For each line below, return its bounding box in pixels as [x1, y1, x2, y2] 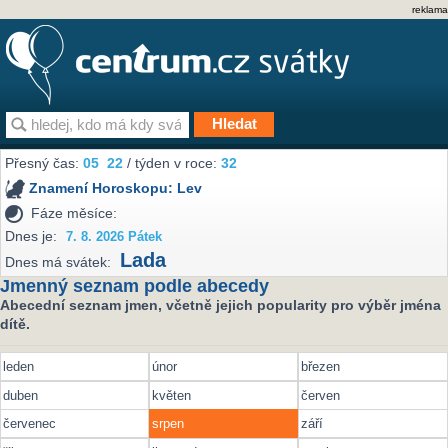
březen [301, 359, 341, 375]
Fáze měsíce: [31, 204, 118, 221]
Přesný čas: [5, 155, 84, 172]
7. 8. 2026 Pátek [66, 229, 163, 244]
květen [152, 387, 192, 403]
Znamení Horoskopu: [29, 180, 178, 197]
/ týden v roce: [123, 155, 222, 172]
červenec [2, 416, 56, 432]
